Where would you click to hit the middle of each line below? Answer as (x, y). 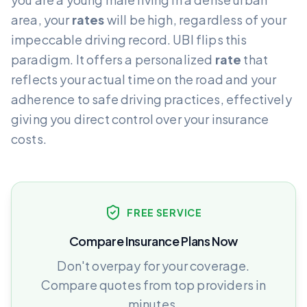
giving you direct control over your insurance (140, 119)
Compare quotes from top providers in (153, 285)
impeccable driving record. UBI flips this (129, 40)
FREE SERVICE (164, 213)
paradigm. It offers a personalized (113, 60)
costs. (29, 139)
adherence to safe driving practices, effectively (151, 99)
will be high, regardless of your (195, 20)
